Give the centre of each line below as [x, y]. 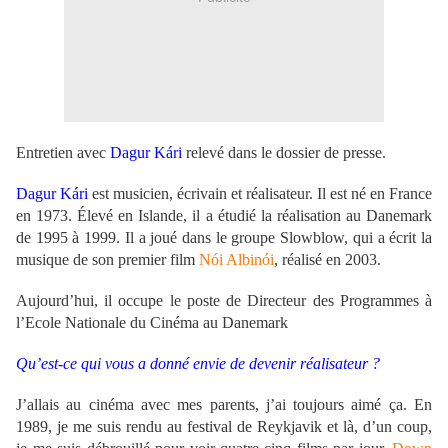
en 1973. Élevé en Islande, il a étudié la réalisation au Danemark [224, 216]
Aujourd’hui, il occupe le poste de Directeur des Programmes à [224, 301]
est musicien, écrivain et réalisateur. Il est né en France [262, 194]
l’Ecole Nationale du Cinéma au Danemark [152, 323]
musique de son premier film [107, 260]
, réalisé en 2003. [327, 260]
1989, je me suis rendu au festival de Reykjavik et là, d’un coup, [224, 427]
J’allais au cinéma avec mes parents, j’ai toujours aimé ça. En [224, 405]
